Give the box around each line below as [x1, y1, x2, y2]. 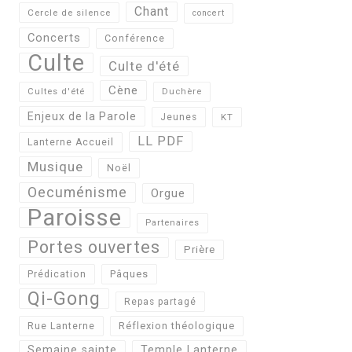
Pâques [110, 267, 148, 280]
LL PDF [137, 133, 184, 148]
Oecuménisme [27, 184, 127, 200]
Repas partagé [124, 295, 196, 307]
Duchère [162, 86, 202, 97]
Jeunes [160, 111, 197, 123]
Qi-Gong [27, 287, 101, 310]
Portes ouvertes [27, 236, 160, 257]
